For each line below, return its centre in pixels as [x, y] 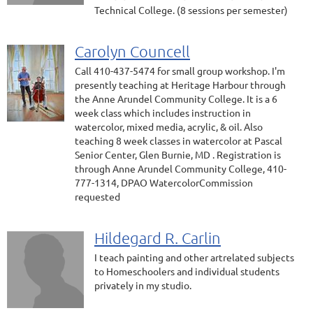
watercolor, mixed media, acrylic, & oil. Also [169, 126]
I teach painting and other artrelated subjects [194, 257]
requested [97, 196]
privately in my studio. [143, 285]
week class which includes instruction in [163, 112]
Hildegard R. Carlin [158, 238]
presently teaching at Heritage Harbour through [180, 85]
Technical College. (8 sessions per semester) [191, 10]
